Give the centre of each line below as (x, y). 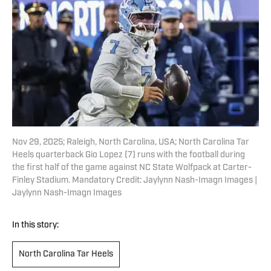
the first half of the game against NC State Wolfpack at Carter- (132, 168)
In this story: (35, 226)
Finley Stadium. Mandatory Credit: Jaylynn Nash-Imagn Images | (135, 181)
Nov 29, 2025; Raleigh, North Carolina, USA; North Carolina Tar (131, 143)
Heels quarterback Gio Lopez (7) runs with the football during (129, 155)
